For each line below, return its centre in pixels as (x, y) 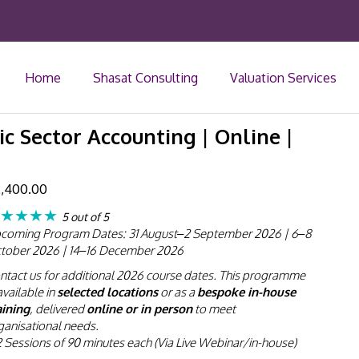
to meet (214, 309)
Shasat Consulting (145, 77)
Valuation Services (283, 77)
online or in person (139, 309)
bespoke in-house (246, 292)
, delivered (58, 309)
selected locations (107, 292)
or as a (177, 292)
